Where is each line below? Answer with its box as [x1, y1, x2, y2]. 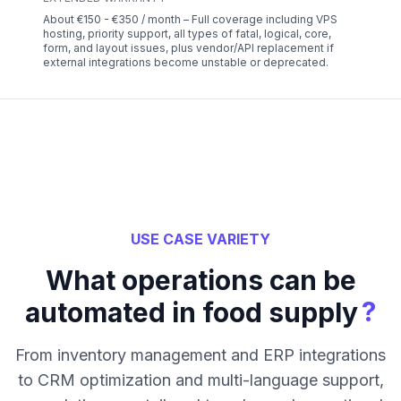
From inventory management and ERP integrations [15, 346, 386, 365]
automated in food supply [25, 296, 358, 329]
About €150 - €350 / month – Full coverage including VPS [43, 13, 337, 27]
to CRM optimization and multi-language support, [17, 371, 384, 390]
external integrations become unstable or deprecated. [43, 55, 328, 70]
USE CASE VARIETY [131, 230, 270, 249]
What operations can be [45, 264, 356, 297]
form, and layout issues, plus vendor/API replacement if [43, 41, 334, 55]
